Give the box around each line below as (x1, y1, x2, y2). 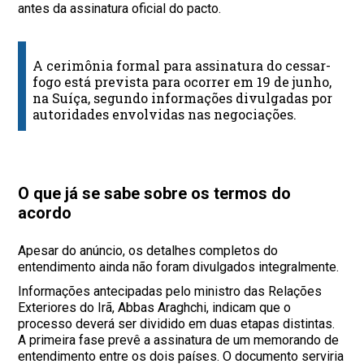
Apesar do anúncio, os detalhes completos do (18, 243, 279, 259)
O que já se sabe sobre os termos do (18, 184, 292, 204)
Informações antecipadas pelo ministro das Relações (18, 284, 323, 300)
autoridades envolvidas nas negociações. (32, 106, 297, 123)
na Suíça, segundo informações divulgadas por (32, 89, 333, 107)
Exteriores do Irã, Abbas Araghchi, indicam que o (18, 300, 292, 316)
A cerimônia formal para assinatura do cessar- (32, 57, 331, 75)
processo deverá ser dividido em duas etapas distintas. (18, 316, 336, 332)
